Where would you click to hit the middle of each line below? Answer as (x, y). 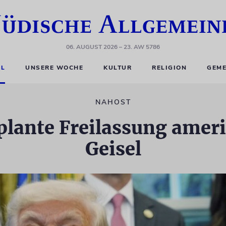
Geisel (113, 149)
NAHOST (113, 102)
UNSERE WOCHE (54, 68)
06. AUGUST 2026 (92, 47)
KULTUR (118, 68)
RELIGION (169, 68)
